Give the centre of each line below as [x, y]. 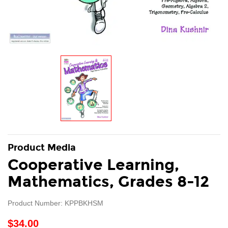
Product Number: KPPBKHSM [55, 203]
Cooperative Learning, [93, 165]
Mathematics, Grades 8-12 [108, 182]
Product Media [42, 148]
